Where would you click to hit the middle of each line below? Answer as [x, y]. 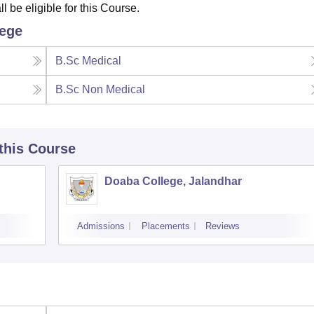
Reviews [223, 226]
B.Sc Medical [89, 61]
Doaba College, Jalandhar [173, 182]
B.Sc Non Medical [101, 90]
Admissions [101, 226]
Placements [166, 226]
